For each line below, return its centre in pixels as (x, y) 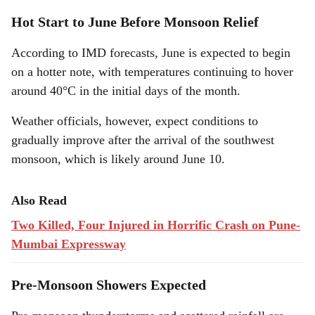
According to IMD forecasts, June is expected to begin (151, 53)
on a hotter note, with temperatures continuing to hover (152, 72)
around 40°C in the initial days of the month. (126, 91)
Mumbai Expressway (69, 244)
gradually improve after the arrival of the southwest (143, 140)
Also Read (39, 200)
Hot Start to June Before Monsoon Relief (135, 22)
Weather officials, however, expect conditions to (135, 121)
